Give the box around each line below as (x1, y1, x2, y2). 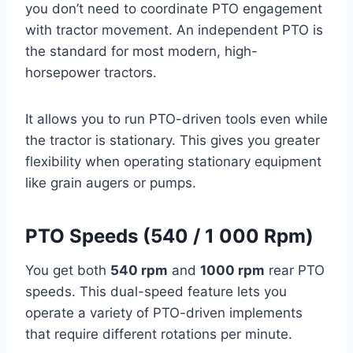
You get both (25, 262, 110, 278)
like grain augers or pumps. (25, 174, 196, 191)
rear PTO (265, 262, 325, 278)
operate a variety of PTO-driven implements (25, 304, 303, 321)
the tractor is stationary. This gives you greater (25, 132, 320, 148)
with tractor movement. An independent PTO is (25, 21, 323, 38)
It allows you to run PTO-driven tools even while (25, 110, 328, 127)
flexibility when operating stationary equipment (25, 153, 321, 169)
